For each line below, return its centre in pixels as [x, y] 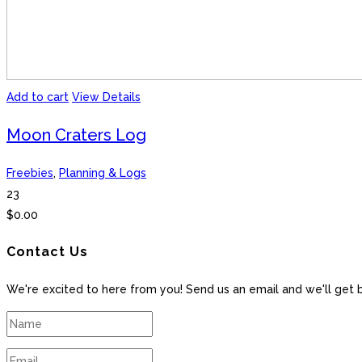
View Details [106, 97]
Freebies [30, 173]
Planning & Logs [103, 173]
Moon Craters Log [76, 135]
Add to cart [38, 97]
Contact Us [47, 251]
